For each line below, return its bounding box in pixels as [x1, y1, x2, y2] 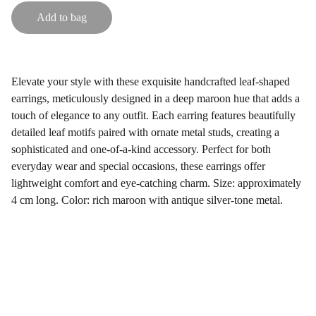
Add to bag [37, 11, 87, 23]
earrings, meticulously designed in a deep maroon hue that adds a [11, 92, 300, 104]
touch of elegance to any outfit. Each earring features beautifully [11, 109, 296, 121]
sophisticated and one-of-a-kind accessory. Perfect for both [11, 143, 271, 155]
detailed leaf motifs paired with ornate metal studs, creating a [11, 126, 279, 138]
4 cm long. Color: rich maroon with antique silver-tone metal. [11, 194, 283, 206]
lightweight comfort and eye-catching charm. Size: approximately [11, 177, 301, 189]
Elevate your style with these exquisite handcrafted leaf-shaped [11, 75, 290, 87]
